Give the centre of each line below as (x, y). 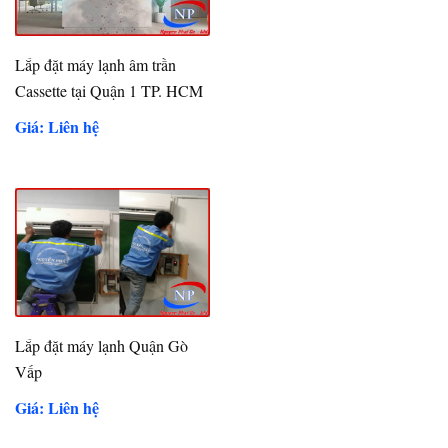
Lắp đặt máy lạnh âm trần (96, 64)
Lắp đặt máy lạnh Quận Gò (102, 346)
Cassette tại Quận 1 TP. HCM (109, 90)
